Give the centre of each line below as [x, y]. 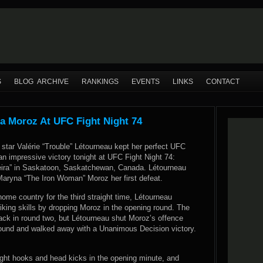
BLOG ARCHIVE [41, 82]
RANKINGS [100, 82]
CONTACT [223, 82]
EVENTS [146, 82]
